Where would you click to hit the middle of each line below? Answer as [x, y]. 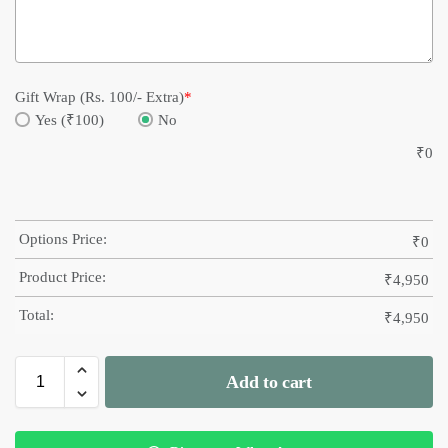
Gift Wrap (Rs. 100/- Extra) [99, 96]
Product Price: [62, 277]
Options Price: [63, 239]
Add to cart [269, 381]
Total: [36, 315]
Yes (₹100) [69, 119]
